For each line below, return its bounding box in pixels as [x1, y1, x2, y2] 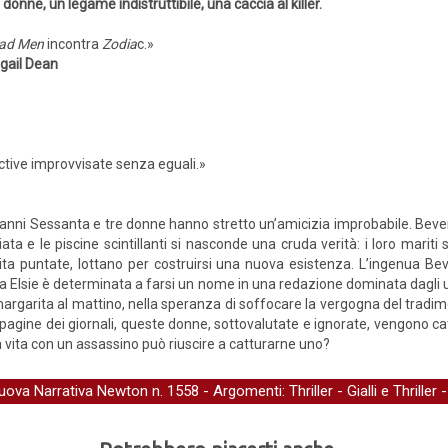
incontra [44, 36, 102, 52]
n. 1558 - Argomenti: [148, 382, 289, 400]
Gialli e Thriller [347, 382, 437, 400]
